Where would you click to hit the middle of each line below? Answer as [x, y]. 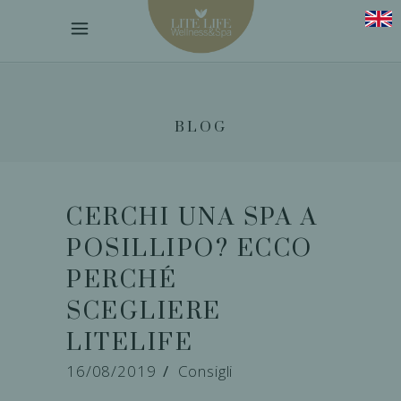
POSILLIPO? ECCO [190, 249]
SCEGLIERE [144, 312]
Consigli [205, 371]
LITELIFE [130, 343]
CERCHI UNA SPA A [192, 218]
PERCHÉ [122, 281]
